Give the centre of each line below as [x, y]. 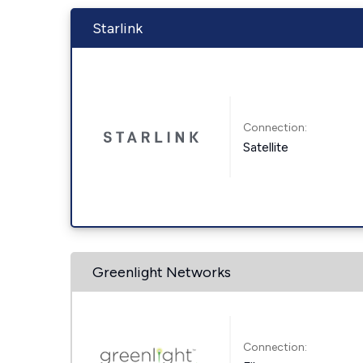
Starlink [117, 28]
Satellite [266, 147]
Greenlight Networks [162, 272]
